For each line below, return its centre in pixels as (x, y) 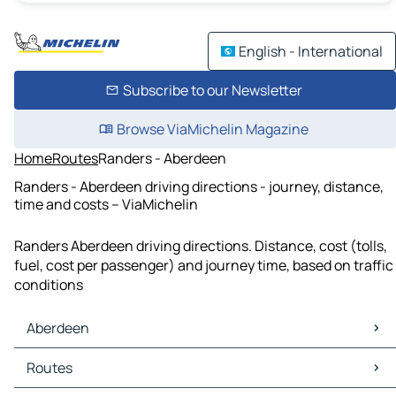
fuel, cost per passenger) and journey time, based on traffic (204, 266)
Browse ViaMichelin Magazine (212, 129)
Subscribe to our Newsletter (212, 90)
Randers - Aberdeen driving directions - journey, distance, (199, 186)
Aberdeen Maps (68, 358)
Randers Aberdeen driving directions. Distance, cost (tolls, (201, 246)
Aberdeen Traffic (72, 378)
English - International (311, 51)
